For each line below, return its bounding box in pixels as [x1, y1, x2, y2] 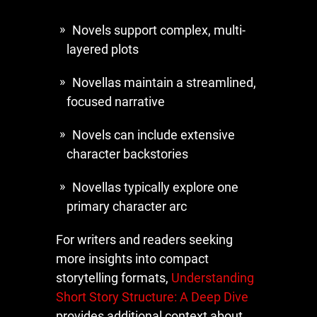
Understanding [171, 270, 254, 285]
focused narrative [67, 93, 165, 109]
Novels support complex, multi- [72, 22, 246, 38]
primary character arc [67, 198, 187, 214]
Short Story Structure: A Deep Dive [56, 289, 248, 304]
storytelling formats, [56, 270, 171, 285]
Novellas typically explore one [72, 179, 238, 195]
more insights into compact [56, 250, 209, 266]
